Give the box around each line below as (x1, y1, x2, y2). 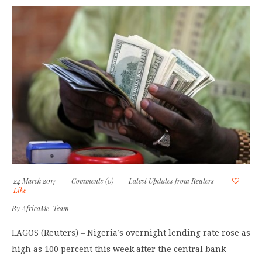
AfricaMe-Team (22, 204, 69, 213)
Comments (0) (71, 176, 113, 186)
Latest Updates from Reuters (129, 176, 214, 186)
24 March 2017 (12, 176, 56, 186)
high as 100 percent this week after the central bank (12, 244, 226, 254)
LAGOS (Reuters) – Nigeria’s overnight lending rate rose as (12, 228, 250, 238)
